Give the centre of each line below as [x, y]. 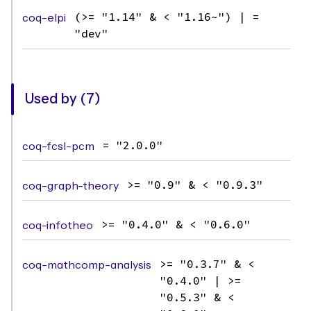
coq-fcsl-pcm [58, 146]
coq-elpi [44, 18]
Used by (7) [63, 99]
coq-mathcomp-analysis [87, 265]
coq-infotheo [58, 226]
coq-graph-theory [70, 186]
